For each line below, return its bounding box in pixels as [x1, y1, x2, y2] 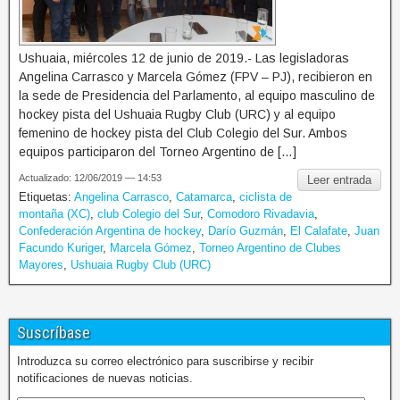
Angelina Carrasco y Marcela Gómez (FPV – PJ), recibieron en [19, 69, 372, 84]
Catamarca [176, 189, 232, 204]
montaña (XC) [19, 206, 90, 221]
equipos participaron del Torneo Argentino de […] [19, 144, 296, 159]
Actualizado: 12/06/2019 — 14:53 [19, 171, 162, 183]
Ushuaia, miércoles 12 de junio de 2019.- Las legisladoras [19, 50, 349, 65]
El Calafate [290, 223, 347, 237]
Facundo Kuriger [19, 240, 103, 254]
